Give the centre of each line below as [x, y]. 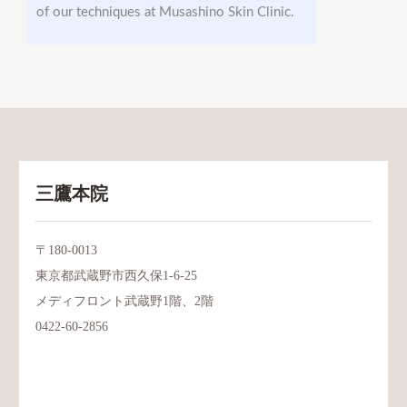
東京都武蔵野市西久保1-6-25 [116, 276]
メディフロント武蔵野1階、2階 [124, 302]
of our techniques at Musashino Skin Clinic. [165, 13]
